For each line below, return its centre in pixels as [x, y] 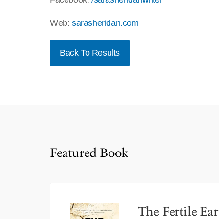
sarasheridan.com [105, 23]
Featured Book [89, 154]
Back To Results [90, 53]
